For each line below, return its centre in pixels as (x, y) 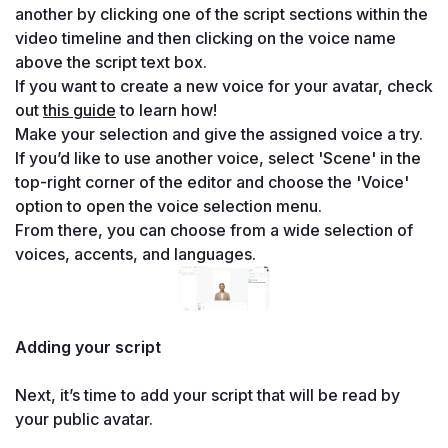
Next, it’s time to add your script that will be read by (207, 395)
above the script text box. (111, 62)
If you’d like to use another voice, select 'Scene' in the (218, 158)
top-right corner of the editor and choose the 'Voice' (212, 182)
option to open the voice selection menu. (168, 206)
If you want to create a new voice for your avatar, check (224, 86)
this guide (79, 110)
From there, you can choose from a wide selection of (214, 230)
